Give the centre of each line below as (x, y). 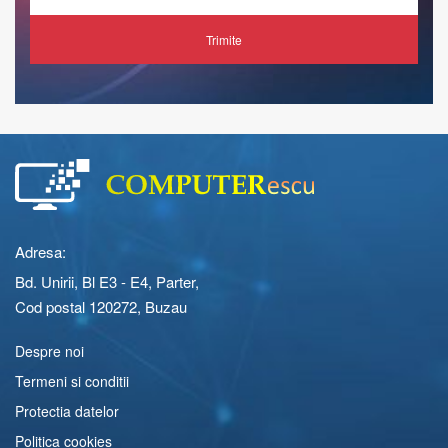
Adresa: (40, 251)
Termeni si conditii (72, 380)
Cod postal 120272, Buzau (101, 306)
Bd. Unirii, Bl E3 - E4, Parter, (107, 281)
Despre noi (49, 350)
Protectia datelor (67, 410)
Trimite (224, 39)
